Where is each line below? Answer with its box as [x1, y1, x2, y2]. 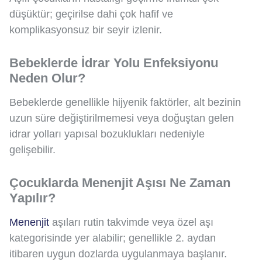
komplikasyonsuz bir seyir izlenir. [9, 24, 162, 36]
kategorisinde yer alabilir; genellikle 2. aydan [9, 232, 216, 244]
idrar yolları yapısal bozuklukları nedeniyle [9, 128, 205, 140]
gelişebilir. [9, 144, 56, 156]
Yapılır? [9, 191, 56, 206]
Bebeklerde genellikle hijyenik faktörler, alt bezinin [9, 96, 241, 109]
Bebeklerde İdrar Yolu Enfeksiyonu [9, 56, 218, 71]
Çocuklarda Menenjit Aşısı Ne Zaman [9, 175, 230, 191]
